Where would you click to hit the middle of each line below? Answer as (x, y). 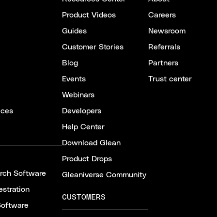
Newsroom (167, 31)
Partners (163, 63)
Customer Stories (93, 47)
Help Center (83, 127)
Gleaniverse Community (104, 175)
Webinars (78, 95)
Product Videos (89, 15)
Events (74, 79)
